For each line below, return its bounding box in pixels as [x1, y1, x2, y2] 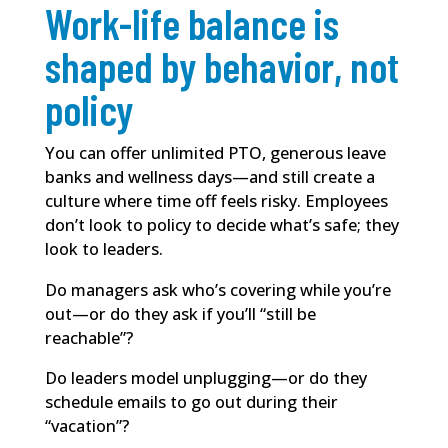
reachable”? [44, 326, 133, 349]
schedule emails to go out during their [44, 390, 338, 413]
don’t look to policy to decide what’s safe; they [44, 214, 399, 237]
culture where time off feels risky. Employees [44, 190, 388, 213]
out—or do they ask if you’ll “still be [44, 302, 316, 325]
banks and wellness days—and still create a [44, 166, 375, 189]
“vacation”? [44, 414, 129, 437]
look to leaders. [44, 238, 163, 261]
